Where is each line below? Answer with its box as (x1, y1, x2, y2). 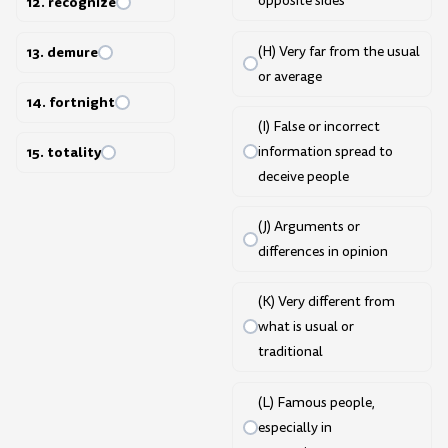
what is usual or (257, 317, 354, 337)
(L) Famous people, (257, 392, 375, 412)
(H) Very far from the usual (257, 41, 420, 61)
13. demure (26, 41, 98, 62)
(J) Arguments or (257, 217, 360, 237)
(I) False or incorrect (257, 116, 380, 136)
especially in (257, 417, 332, 437)
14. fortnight (26, 91, 115, 112)
